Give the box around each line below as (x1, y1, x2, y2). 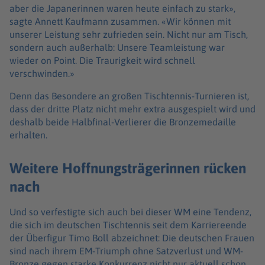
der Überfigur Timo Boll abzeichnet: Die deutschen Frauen (9, 232, 254, 244)
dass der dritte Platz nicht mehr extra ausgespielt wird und (9, 104, 256, 115)
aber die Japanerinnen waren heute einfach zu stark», (9, 3, 235, 14)
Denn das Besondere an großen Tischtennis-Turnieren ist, (9, 91, 249, 102)
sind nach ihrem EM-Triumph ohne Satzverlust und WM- (9, 245, 243, 257)
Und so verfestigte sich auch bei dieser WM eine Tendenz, (9, 206, 251, 218)
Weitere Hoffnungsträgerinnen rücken (9, 160, 246, 177)
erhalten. (9, 130, 47, 141)
